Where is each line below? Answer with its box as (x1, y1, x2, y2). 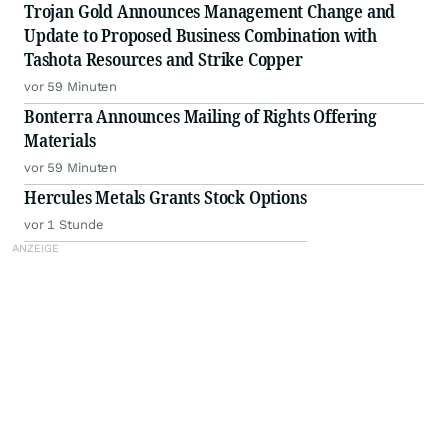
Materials (24, 128, 96, 153)
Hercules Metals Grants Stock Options (24, 185, 307, 210)
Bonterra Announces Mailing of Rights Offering (24, 104, 377, 129)
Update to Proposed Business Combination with (24, 23, 378, 48)
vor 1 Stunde (24, 217, 104, 233)
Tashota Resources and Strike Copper (24, 47, 303, 72)
